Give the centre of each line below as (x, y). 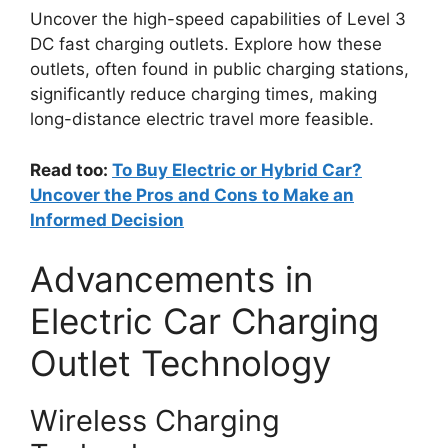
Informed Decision (107, 219)
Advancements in (171, 279)
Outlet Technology (180, 363)
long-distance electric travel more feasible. (202, 119)
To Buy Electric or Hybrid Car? (237, 169)
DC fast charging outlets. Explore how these (206, 44)
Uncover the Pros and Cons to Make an (192, 194)
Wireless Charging (155, 421)
